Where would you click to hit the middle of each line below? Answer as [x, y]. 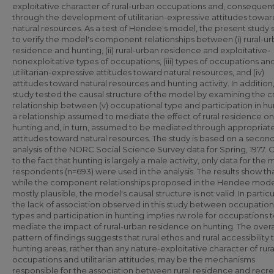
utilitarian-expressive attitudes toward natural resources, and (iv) [138, 72]
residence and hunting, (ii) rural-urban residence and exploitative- [141, 50]
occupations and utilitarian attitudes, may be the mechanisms [134, 259]
